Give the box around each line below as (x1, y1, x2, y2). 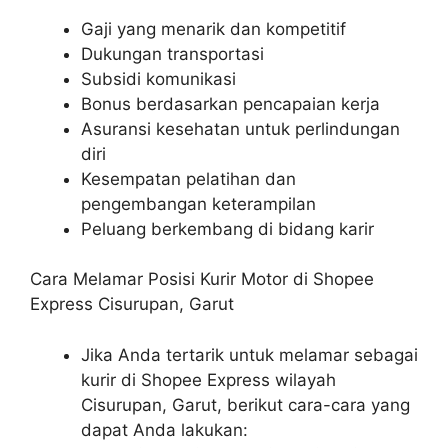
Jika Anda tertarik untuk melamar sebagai (81, 344, 418, 365)
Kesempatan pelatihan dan (81, 168, 296, 189)
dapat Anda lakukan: (81, 419, 248, 440)
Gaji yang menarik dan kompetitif (81, 18, 346, 39)
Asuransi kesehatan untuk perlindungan (81, 118, 400, 139)
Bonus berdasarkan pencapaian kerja (81, 93, 380, 114)
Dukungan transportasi (81, 43, 264, 64)
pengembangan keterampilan (81, 193, 316, 214)
